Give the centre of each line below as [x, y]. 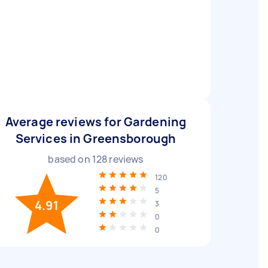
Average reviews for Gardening [96, 122]
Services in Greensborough [96, 138]
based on [70, 159]
